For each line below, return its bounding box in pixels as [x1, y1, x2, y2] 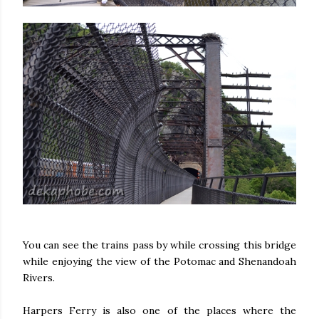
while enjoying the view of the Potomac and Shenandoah [23, 254, 296, 268]
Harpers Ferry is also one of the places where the [23, 303, 296, 317]
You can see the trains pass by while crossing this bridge [23, 238, 296, 251]
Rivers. [23, 271, 58, 284]
